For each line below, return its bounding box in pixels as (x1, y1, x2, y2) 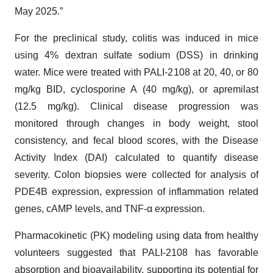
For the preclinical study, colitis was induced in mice (15, 33, 258, 44)
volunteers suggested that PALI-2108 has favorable (15, 247, 258, 258)
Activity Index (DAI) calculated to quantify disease (15, 152, 258, 163)
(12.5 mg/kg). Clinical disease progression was (15, 101, 258, 112)
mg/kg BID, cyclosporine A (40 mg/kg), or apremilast (15, 84, 258, 95)
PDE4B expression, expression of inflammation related (15, 186, 258, 197)
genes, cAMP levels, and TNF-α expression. (15, 204, 205, 214)
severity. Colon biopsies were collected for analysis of (15, 169, 258, 180)
